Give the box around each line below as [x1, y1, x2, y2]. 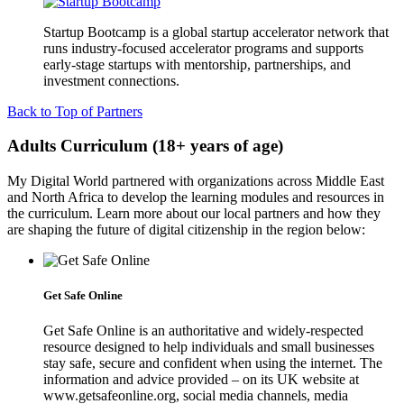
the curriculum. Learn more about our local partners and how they [7, 206, 381, 222]
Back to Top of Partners [7, 103, 142, 119]
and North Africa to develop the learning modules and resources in [7, 189, 384, 206]
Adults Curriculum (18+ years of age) [7, 136, 283, 156]
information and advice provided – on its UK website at [43, 372, 359, 388]
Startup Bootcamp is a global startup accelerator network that [43, 23, 389, 40]
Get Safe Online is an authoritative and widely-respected [43, 323, 363, 339]
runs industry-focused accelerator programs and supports [43, 40, 363, 56]
